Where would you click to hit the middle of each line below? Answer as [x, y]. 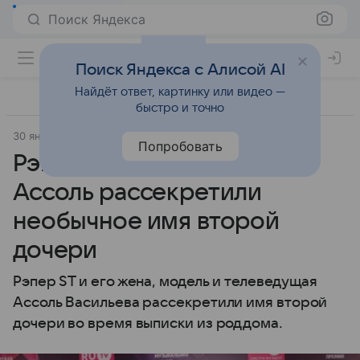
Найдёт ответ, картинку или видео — [180, 92]
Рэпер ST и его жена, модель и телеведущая [166, 282]
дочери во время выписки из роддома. [148, 323]
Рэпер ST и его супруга [144, 164]
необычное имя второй [147, 221]
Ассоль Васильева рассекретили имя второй [170, 303]
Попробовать [180, 146]
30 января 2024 [53, 136]
